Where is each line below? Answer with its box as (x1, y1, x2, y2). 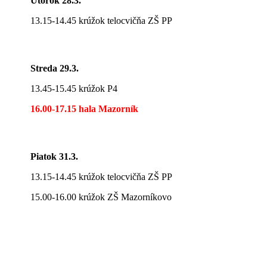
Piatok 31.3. (30, 151, 79, 162)
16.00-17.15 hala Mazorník (30, 103, 139, 114)
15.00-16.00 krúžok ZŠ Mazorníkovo (30, 191, 172, 202)
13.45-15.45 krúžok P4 (30, 83, 118, 94)
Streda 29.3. (30, 63, 79, 73)
